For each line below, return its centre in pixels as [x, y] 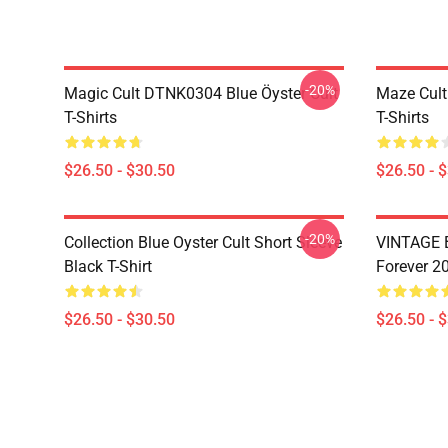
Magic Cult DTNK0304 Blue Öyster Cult [201, 93]
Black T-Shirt [108, 266]
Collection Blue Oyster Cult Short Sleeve [203, 242]
